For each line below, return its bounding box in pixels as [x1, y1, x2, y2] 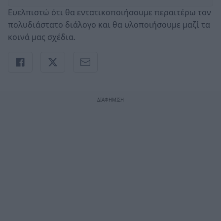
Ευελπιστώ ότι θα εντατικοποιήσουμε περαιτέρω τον [8, 6, 211, 18]
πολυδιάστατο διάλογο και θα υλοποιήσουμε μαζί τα [8, 19, 210, 30]
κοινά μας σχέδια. [8, 31, 75, 42]
